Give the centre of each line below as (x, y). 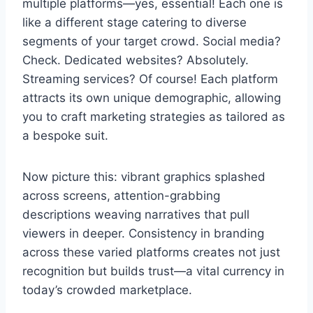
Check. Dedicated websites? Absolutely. (136, 60)
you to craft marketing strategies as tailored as (154, 116)
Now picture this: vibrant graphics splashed (144, 176)
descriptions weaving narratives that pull (136, 214)
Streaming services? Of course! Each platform (150, 79)
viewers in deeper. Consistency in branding (143, 233)
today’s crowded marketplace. (107, 290)
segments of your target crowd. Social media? (152, 41)
